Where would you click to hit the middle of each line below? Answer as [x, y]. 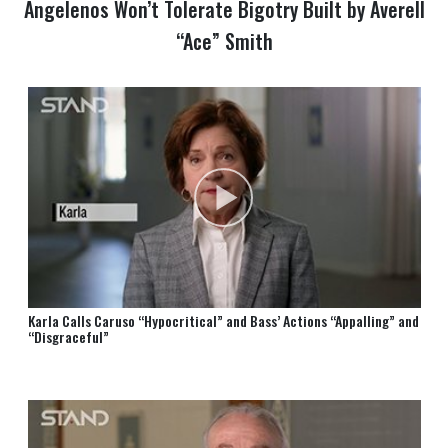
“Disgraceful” [68, 337]
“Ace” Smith [224, 41]
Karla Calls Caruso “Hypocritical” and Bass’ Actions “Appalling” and [223, 321]
